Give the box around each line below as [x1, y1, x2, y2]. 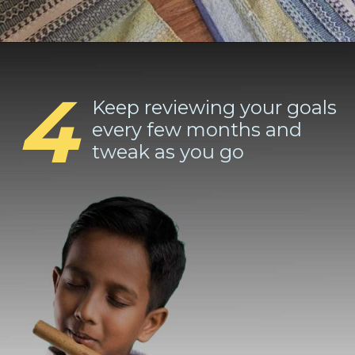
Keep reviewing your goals [92, 96, 338, 120]
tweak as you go [92, 140, 245, 164]
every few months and [92, 118, 303, 142]
